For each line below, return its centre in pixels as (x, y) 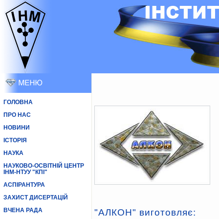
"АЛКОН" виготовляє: (145, 212)
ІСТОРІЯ (15, 140)
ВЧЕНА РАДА (23, 210)
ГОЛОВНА (18, 102)
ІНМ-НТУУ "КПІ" (25, 172)
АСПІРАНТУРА (24, 185)
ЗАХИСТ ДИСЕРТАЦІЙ (35, 197)
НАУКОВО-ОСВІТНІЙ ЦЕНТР (44, 166)
